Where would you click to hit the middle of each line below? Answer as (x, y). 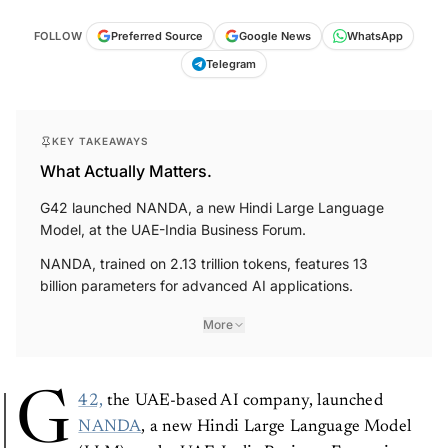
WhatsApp (375, 36)
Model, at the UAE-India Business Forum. (173, 230)
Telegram (231, 64)
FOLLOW (58, 36)
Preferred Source (157, 36)
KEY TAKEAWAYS (100, 141)
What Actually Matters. (126, 171)
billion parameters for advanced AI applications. (196, 286)
